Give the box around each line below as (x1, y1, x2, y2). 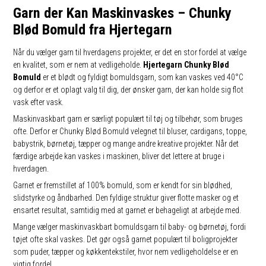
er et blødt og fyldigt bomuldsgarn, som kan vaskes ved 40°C (41, 72, 244, 82)
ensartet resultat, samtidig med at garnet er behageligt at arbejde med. (13, 205, 242, 215)
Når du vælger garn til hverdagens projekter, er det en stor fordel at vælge (13, 47, 247, 57)
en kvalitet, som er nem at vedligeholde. (13, 60, 144, 69)
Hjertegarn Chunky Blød (143, 60, 230, 69)
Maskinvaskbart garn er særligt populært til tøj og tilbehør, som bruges (13, 114, 243, 123)
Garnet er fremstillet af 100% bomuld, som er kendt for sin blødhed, (13, 180, 233, 190)
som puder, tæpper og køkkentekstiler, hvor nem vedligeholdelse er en (13, 247, 239, 256)
